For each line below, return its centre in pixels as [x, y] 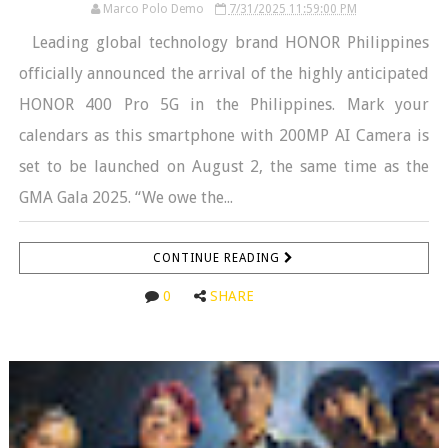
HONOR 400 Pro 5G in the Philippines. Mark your [224, 104]
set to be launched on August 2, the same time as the [224, 166]
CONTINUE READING [219, 257]
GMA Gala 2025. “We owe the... [125, 197]
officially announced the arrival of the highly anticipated [224, 73]
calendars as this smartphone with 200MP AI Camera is [224, 135]
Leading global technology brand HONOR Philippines [224, 42]
